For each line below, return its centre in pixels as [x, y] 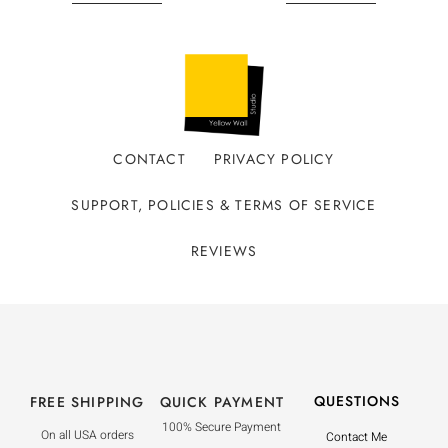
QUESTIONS [356, 401]
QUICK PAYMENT [222, 402]
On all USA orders [87, 435]
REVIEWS [224, 251]
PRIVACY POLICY [274, 159]
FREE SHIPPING [87, 402]
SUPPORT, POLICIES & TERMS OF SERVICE [224, 205]
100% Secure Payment [222, 427]
